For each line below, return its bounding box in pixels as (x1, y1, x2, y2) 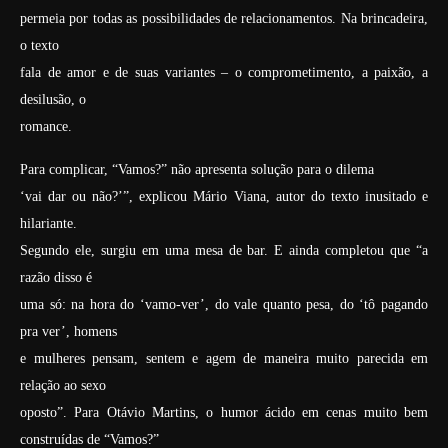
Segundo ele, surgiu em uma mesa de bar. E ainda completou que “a (20, 243, 428, 258)
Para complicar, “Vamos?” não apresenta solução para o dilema (20, 162, 374, 177)
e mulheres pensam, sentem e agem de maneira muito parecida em (20, 351, 428, 366)
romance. (20, 119, 72, 134)
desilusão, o (20, 92, 86, 107)
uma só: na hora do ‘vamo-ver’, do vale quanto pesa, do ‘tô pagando (20, 297, 428, 312)
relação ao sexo (20, 378, 106, 393)
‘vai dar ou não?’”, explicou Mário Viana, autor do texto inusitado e (20, 189, 428, 204)
